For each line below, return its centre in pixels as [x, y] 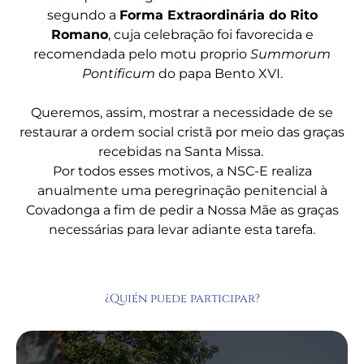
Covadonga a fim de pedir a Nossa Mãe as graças [182, 210]
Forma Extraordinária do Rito [218, 15]
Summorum [290, 54]
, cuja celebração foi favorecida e [210, 34]
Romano [79, 34]
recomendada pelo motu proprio [142, 54]
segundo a [83, 15]
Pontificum [118, 73]
